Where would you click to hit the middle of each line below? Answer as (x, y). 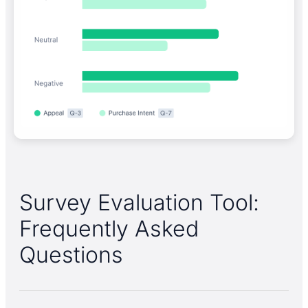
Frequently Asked (109, 228)
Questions (71, 254)
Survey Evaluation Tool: (139, 202)
